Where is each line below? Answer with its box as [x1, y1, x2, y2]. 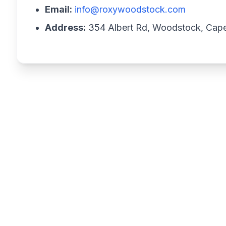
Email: [45, 4, 72, 15]
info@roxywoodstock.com [75, 4, 186, 15]
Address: [45, 22, 86, 33]
